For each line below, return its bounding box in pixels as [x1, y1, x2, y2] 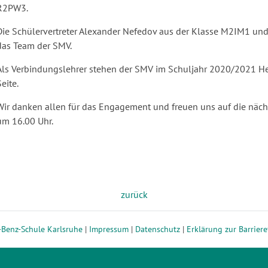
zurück [120, 188, 148, 200]
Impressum [89, 224, 129, 234]
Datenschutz [135, 224, 180, 234]
